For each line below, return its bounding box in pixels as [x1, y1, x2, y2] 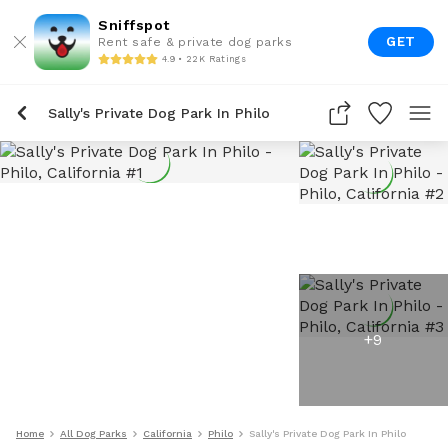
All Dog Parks [60, 428, 127, 439]
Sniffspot [98, 17, 170, 33]
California [143, 428, 192, 439]
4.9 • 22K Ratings [162, 53, 246, 64]
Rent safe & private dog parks [98, 35, 293, 49]
